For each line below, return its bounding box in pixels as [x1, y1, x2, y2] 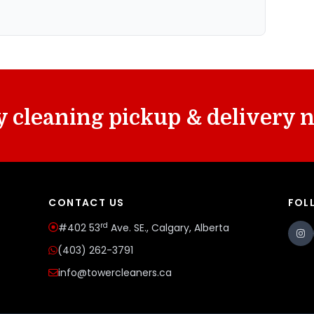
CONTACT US [48, 196, 125, 210]
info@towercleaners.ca [58, 266, 172, 280]
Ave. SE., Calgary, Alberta [108, 221, 230, 235]
